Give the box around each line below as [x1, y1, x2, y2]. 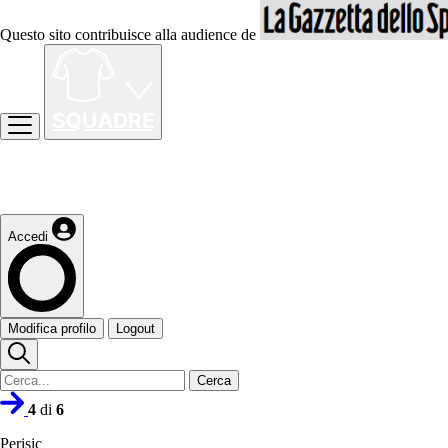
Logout [116, 321, 155, 336]
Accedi [8, 229, 48, 244]
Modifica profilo [8, 321, 96, 336]
